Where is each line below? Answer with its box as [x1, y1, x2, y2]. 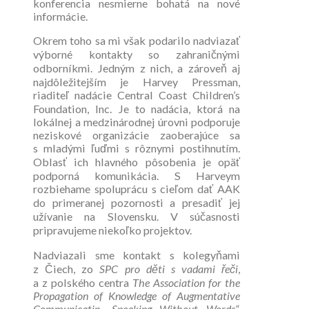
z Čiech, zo [33, 262, 100, 276]
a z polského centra [33, 276, 132, 290]
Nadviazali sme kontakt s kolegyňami [33, 248, 240, 262]
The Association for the [132, 276, 240, 290]
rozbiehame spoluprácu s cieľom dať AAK [33, 182, 240, 196]
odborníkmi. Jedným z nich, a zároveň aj [33, 61, 240, 75]
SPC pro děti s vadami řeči [99, 262, 238, 276]
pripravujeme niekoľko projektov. [33, 223, 192, 237]
